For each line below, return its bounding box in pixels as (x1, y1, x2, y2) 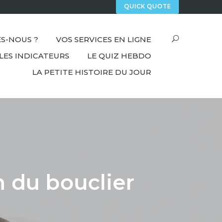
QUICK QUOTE (124, 2, 171, 10)
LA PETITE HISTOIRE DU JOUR (32, 67, 151, 77)
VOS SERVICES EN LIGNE (56, 35, 151, 45)
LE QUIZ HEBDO (87, 51, 151, 61)
